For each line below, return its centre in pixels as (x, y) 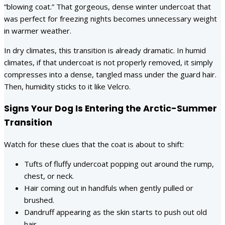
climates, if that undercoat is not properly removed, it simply (108, 63)
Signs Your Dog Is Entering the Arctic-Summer (110, 108)
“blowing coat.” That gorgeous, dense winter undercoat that (107, 7)
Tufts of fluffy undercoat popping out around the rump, (119, 164)
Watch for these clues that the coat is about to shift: (94, 144)
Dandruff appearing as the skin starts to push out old (116, 212)
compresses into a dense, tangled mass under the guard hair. (110, 75)
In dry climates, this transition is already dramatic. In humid (105, 50)
